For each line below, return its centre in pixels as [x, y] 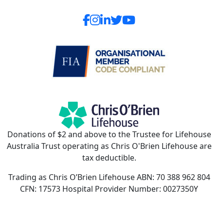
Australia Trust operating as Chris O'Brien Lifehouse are [109, 146]
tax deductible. [109, 158]
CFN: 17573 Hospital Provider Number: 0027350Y [109, 189]
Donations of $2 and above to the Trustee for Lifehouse [109, 135]
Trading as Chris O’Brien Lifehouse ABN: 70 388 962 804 [109, 177]
